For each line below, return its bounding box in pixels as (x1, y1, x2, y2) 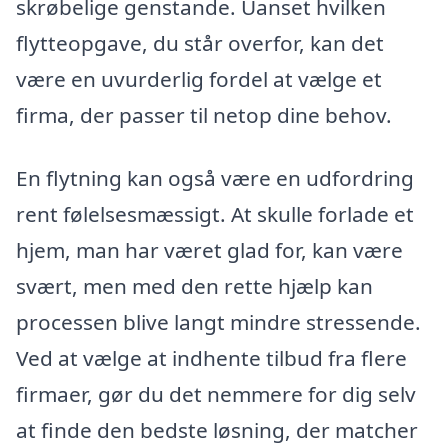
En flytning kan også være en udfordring (16, 164, 414, 193)
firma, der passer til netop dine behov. (16, 100, 392, 129)
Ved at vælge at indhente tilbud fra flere (16, 344, 407, 373)
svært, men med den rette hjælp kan (16, 272, 373, 301)
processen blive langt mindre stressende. (16, 308, 421, 337)
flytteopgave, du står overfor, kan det (16, 28, 384, 57)
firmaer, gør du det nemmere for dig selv (16, 380, 416, 409)
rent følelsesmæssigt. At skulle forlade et (16, 200, 414, 229)
